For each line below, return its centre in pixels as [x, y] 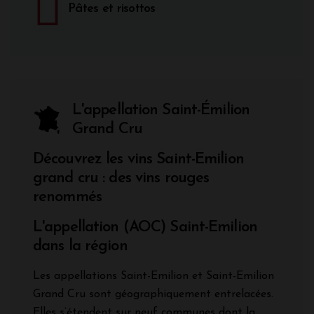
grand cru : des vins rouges [121, 178]
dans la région [80, 246]
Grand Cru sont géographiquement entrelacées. [153, 294]
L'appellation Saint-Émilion [161, 110]
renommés [67, 197]
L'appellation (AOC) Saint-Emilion [145, 227]
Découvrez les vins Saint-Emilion [138, 159]
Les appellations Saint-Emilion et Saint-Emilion [153, 276]
